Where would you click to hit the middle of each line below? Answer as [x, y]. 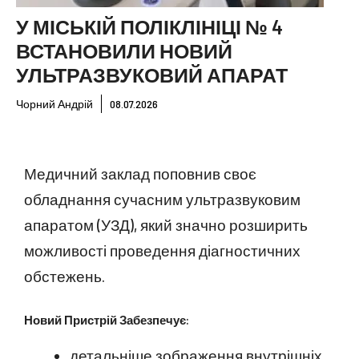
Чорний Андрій [54, 104]
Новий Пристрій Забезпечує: [107, 319]
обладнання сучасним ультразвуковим [162, 199]
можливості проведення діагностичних [162, 250]
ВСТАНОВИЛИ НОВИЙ [124, 50]
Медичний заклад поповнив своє [140, 173]
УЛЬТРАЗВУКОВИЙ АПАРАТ [152, 75]
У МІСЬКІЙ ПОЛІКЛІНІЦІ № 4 [149, 26]
